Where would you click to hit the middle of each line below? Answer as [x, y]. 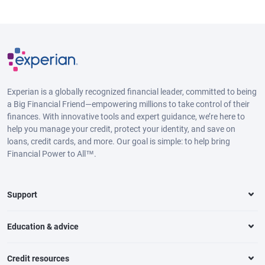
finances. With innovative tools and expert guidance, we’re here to [126, 116]
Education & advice [43, 226]
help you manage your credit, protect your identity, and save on [121, 129]
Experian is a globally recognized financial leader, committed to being [132, 91]
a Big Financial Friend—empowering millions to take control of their [128, 104]
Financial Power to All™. [52, 153]
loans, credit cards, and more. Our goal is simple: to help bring [119, 141]
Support [22, 194]
